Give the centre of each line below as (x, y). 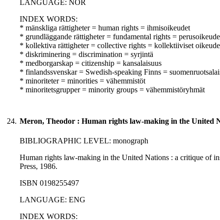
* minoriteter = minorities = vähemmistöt (82, 81)
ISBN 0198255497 (49, 183)
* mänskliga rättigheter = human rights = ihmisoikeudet (105, 28)
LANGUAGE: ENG (53, 200)
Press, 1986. (39, 166)
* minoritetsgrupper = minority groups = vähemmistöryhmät (112, 90)
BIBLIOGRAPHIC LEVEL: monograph (84, 141)
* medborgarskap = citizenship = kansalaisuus (91, 63)
